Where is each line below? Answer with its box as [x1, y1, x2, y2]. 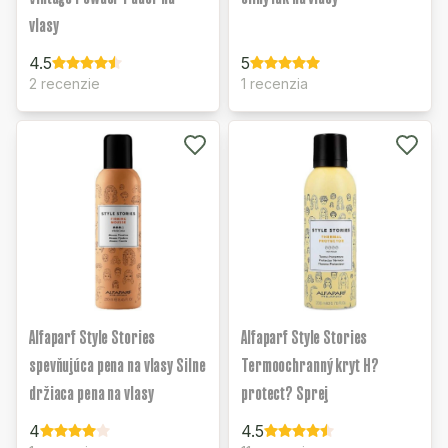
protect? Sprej [241, 383, 329, 403]
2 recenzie [29, 75, 100, 92]
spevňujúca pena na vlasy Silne [29, 355, 206, 375]
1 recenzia [241, 75, 308, 92]
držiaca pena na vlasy [29, 383, 154, 403]
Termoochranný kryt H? [241, 355, 379, 375]
